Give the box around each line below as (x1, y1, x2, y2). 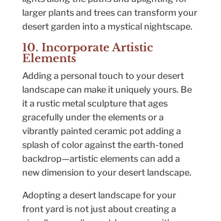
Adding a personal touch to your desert (22, 71, 184, 81)
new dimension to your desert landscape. (22, 167, 191, 178)
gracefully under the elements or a (22, 112, 164, 123)
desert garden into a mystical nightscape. (22, 21, 192, 32)
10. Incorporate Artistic (22, 41, 153, 55)
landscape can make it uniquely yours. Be (22, 84, 192, 95)
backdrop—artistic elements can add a (22, 153, 180, 164)
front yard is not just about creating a (22, 204, 176, 215)
